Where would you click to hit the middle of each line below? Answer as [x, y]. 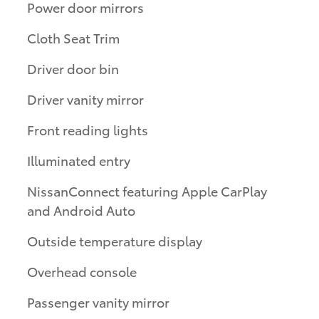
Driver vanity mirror [85, 99]
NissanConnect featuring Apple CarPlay [147, 191]
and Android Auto [81, 210]
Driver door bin [73, 68]
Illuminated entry [79, 160]
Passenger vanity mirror [98, 302]
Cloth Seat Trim [73, 38]
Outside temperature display [115, 241]
